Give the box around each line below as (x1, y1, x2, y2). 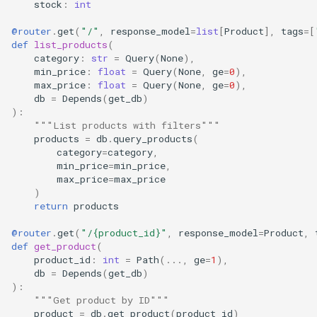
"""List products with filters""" (34, 118, 220, 132)
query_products (113, 132, 192, 145)
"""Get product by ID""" (34, 293, 169, 306)
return (34, 199, 68, 212)
